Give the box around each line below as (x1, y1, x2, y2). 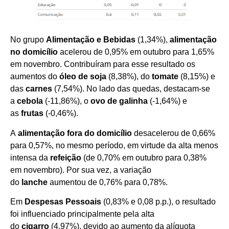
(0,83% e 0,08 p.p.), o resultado (101, 197, 216, 207)
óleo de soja (59, 72, 106, 81)
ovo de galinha (90, 97, 148, 106)
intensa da (10, 153, 50, 162)
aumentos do (10, 72, 59, 81)
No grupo (10, 35, 46, 44)
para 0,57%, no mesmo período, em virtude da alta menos (10, 141, 218, 150)
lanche (21, 177, 48, 187)
